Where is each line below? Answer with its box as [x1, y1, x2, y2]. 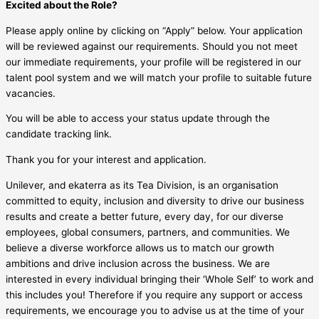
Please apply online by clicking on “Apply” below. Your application [6, 24, 303, 36]
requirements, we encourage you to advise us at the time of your [6, 304, 304, 316]
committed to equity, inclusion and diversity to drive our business [6, 194, 304, 206]
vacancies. [6, 87, 56, 99]
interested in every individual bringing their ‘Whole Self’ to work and [6, 273, 313, 285]
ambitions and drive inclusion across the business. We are [6, 257, 270, 269]
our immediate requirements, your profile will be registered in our [6, 56, 301, 68]
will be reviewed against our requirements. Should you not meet [6, 40, 298, 52]
